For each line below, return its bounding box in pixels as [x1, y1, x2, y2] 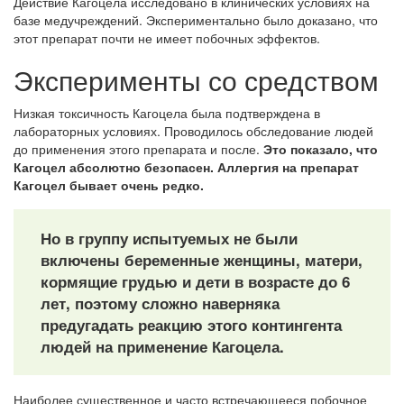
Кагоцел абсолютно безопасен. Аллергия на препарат [14, 158, 359, 176]
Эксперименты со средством [14, 60, 379, 99]
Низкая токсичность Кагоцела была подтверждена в [14, 104, 320, 122]
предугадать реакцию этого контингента [41, 314, 342, 335]
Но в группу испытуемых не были [41, 227, 298, 249]
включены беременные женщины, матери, [41, 249, 363, 271]
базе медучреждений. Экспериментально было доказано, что [14, 11, 378, 29]
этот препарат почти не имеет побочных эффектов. [14, 29, 320, 47]
